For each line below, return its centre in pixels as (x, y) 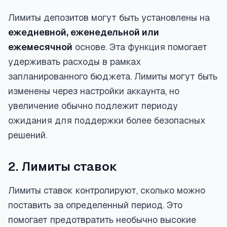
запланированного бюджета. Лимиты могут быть (113, 76)
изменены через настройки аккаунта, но (94, 91)
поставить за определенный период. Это (95, 205)
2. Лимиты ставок (63, 166)
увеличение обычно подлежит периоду (93, 106)
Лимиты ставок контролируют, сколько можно (107, 190)
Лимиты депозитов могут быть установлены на (109, 17)
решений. (28, 135)
